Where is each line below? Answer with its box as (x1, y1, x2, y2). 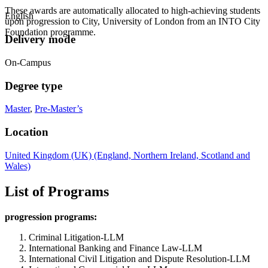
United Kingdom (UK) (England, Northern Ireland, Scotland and (5, 150, 250, 160)
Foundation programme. (5, 26, 96, 37)
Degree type (5, 79, 62, 92)
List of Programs (5, 183, 109, 199)
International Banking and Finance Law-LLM (29, 242, 202, 253)
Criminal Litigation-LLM (29, 232, 124, 242)
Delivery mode (5, 33, 75, 46)
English (5, 11, 33, 22)
